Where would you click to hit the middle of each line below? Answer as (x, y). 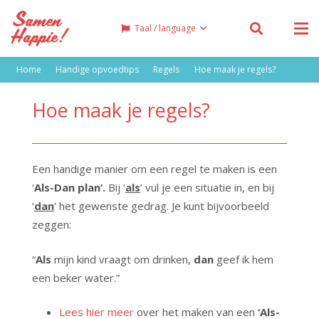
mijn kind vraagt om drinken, (122, 259)
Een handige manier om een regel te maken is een (155, 169)
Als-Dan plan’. (71, 187)
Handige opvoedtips (97, 69)
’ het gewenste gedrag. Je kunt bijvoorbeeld (162, 206)
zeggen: (52, 224)
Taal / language (165, 28)
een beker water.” (76, 277)
